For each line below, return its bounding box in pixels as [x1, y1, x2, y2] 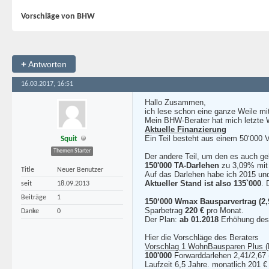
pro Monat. [204, 206, 244, 215]
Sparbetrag [145, 206, 185, 215]
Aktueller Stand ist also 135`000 [145, 179, 261, 188]
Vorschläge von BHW [21, 12, 95, 21]
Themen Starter [53, 148, 91, 154]
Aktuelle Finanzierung [145, 125, 226, 134]
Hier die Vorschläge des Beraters [145, 233, 259, 242]
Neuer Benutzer [57, 166, 103, 174]
